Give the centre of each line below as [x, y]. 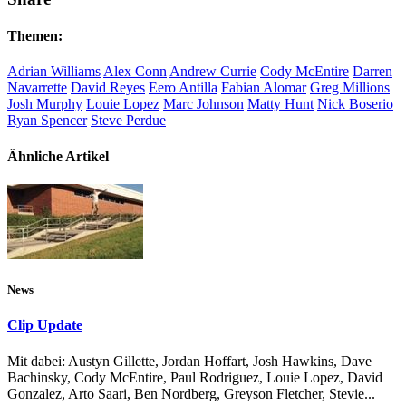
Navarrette [37, 88]
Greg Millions [350, 88]
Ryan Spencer [47, 121]
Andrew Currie [213, 72]
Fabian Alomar [264, 88]
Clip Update [45, 325]
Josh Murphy [45, 104]
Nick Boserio [355, 104]
